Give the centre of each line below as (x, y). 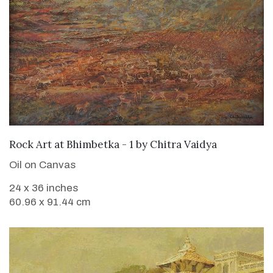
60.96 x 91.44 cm (50, 202)
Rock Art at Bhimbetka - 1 (71, 145)
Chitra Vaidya (183, 145)
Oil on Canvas (42, 165)
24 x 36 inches (44, 188)
